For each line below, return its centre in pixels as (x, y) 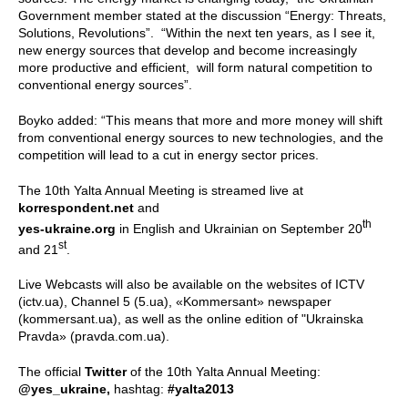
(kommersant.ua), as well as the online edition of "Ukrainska (191, 319)
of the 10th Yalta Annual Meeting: (225, 372)
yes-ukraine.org (69, 228)
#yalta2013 (201, 389)
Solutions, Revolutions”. (86, 32)
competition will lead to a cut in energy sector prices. (168, 154)
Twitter (107, 372)
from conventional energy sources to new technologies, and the (201, 137)
